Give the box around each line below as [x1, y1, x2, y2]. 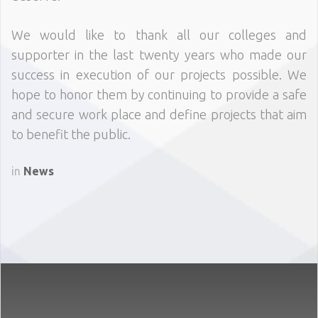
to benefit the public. [11, 127, 131, 142]
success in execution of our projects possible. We [11, 67, 307, 82]
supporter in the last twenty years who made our [11, 48, 307, 62]
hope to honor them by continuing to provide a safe [11, 87, 307, 102]
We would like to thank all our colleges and [11, 28, 307, 43]
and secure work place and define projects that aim [11, 107, 307, 122]
